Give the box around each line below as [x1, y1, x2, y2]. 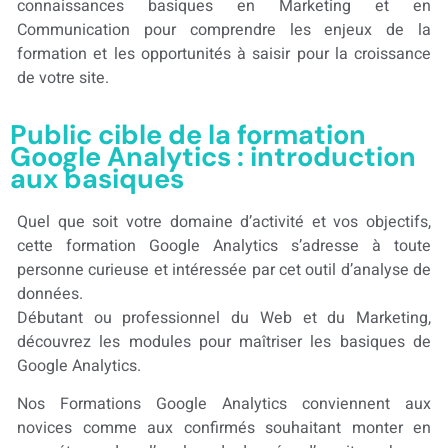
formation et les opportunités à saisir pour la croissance [17, 41, 431, 66]
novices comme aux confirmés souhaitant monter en [17, 416, 431, 441]
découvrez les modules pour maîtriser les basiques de [17, 330, 431, 355]
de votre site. [17, 65, 109, 90]
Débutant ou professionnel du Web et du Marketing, [17, 306, 431, 331]
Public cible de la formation [10, 117, 366, 153]
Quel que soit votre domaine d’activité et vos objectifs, [17, 210, 431, 235]
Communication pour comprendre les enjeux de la [17, 17, 431, 42]
